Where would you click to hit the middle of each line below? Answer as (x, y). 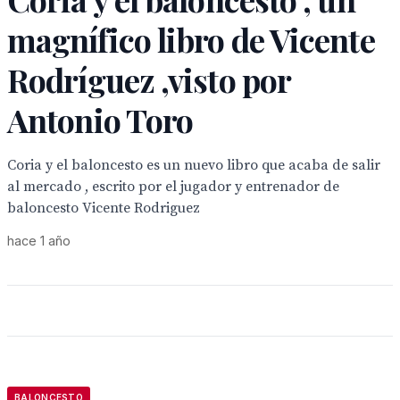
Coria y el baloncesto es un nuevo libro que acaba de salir (194, 165)
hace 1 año (39, 241)
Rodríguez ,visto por (149, 79)
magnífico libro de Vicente (191, 39)
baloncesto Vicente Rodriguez (104, 208)
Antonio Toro (100, 120)
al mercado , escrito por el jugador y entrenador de (173, 187)
